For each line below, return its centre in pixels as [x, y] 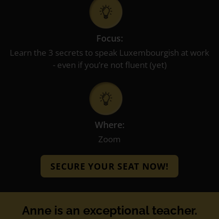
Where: [109, 125]
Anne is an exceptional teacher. [109, 211]
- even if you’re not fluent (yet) [109, 65]
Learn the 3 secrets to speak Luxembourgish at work [109, 52]
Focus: [109, 38]
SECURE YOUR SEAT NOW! [109, 166]
